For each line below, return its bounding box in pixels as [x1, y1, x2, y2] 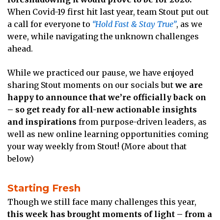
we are [175, 80, 203, 90]
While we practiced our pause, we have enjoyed [7, 68, 193, 78]
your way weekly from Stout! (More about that [7, 141, 187, 152]
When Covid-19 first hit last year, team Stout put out [7, 7, 209, 17]
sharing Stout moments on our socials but [7, 80, 175, 90]
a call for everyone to [7, 19, 92, 29]
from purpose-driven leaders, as [77, 117, 207, 127]
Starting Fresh [7, 182, 81, 194]
